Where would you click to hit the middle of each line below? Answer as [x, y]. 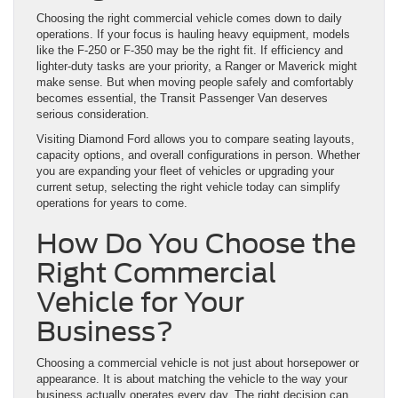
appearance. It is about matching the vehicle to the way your [192, 379]
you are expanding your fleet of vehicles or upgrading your [185, 171]
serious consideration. [93, 115]
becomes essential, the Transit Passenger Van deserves [182, 99]
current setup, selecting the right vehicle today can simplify [188, 187]
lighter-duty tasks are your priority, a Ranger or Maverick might [197, 67]
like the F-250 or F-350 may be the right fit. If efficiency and [190, 51]
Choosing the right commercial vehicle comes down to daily [189, 19]
